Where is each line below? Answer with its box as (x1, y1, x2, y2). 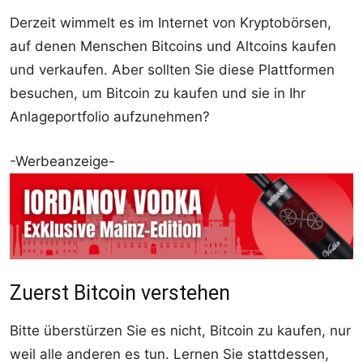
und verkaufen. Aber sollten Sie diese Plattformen (10, 61, 335, 78)
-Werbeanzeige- (10, 152, 115, 169)
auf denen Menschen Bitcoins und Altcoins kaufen (10, 37, 336, 54)
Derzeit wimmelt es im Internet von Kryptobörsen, (10, 14, 331, 31)
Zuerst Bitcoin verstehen (10, 280, 230, 305)
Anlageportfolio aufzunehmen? (10, 108, 210, 125)
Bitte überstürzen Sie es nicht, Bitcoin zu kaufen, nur (10, 322, 351, 339)
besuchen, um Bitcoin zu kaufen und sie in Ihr (10, 84, 305, 101)
